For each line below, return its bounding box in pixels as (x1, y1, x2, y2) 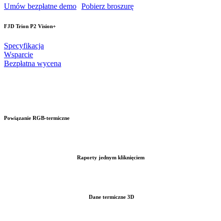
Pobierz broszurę (81, 1, 134, 10)
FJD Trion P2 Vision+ (4, 23, 56, 29)
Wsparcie (4, 50, 33, 59)
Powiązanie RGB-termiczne (4, 114, 70, 121)
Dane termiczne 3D (87, 193, 134, 200)
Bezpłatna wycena (4, 59, 61, 68)
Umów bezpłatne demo (4, 1, 76, 10)
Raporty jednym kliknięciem (76, 154, 145, 160)
